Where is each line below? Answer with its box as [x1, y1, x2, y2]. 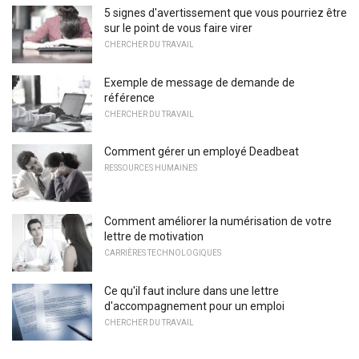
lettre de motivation [104, 230, 204, 244]
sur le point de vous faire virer [104, 22, 252, 35]
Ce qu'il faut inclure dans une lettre [104, 284, 279, 297]
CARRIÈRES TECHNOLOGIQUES [104, 248, 221, 258]
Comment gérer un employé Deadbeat [104, 145, 299, 159]
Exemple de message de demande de [104, 75, 295, 89]
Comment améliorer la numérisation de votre [104, 215, 332, 228]
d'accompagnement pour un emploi [104, 299, 284, 313]
